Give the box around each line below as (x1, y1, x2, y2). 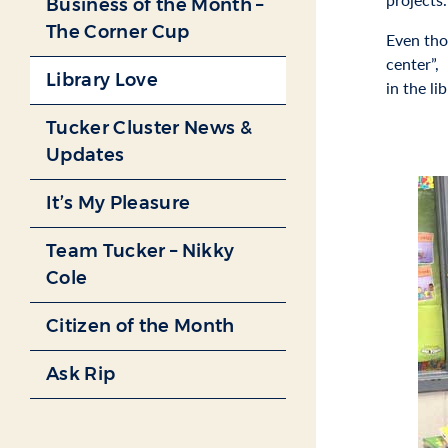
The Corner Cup (46, 21, 190, 44)
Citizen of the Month (46, 315, 235, 338)
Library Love (46, 69, 158, 92)
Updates (46, 144, 125, 167)
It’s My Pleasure (46, 192, 191, 215)
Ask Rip (46, 363, 116, 386)
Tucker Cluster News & (46, 117, 252, 140)
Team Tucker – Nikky (46, 240, 235, 263)
